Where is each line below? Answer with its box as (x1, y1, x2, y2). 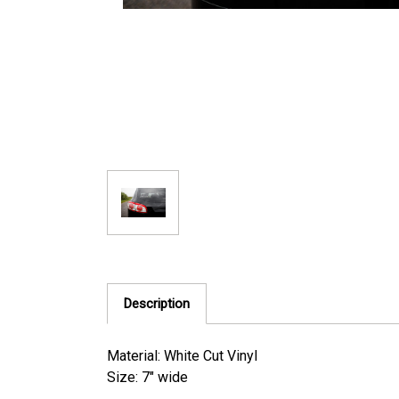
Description (124, 296, 190, 312)
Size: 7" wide (107, 369, 188, 386)
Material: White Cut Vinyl (107, 347, 257, 364)
